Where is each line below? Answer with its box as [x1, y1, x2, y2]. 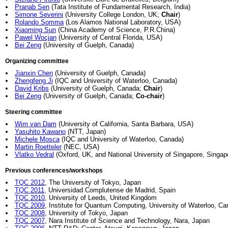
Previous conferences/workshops [5, 167, 103, 174]
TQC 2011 [14, 186, 44, 194]
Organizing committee [5, 58, 69, 64]
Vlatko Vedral [14, 151, 54, 158]
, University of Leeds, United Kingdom [44, 194, 157, 202]
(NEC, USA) [61, 143, 99, 151]
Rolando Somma [14, 18, 64, 26]
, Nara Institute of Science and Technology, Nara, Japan [44, 217, 210, 224]
